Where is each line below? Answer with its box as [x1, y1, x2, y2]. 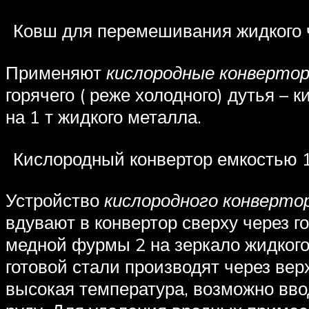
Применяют [6, 61, 101, 83]
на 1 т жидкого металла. [6, 105, 215, 128]
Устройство [6, 189, 99, 212]
